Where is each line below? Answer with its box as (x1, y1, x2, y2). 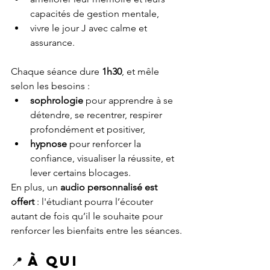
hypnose (30, 138, 67, 150)
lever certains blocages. (30, 167, 131, 179)
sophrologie (30, 95, 83, 107)
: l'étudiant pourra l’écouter (34, 196, 155, 208)
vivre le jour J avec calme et (30, 22, 149, 34)
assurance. (30, 37, 75, 49)
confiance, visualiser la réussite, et (30, 152, 177, 165)
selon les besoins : (11, 80, 90, 92)
